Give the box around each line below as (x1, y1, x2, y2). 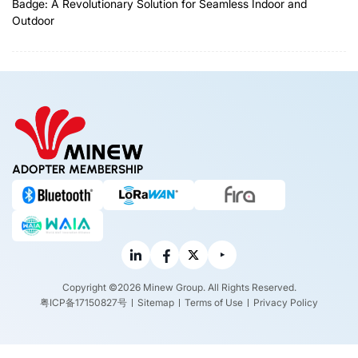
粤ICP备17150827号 (40, 296, 127, 309)
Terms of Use (185, 296, 243, 309)
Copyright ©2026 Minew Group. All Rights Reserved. (62, 281, 296, 294)
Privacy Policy (253, 296, 318, 309)
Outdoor (12, 14, 54, 28)
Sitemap (137, 296, 174, 309)
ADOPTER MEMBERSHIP (12, 161, 143, 177)
